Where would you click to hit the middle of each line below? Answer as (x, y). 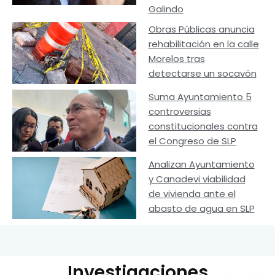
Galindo (166, 9)
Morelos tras (176, 59)
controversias (180, 111)
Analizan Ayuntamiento (201, 164)
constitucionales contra (203, 126)
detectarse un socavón (202, 74)
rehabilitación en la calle (203, 44)
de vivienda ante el (192, 193)
